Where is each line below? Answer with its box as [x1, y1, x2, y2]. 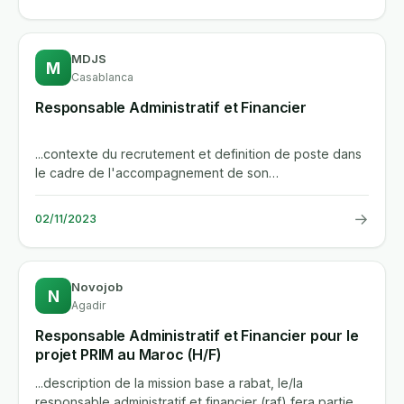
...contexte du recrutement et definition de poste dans [35, 146, 362, 162]
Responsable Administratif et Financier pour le [35, 326, 359, 345]
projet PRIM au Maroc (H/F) [35, 345, 222, 364]
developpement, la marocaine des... [35, 184, 249, 200]
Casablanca [71, 70, 133, 85]
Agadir [71, 298, 106, 313]
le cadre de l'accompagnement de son [35, 165, 269, 181]
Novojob [71, 280, 123, 295]
